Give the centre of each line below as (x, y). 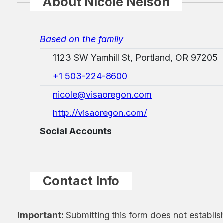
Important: (42, 215)
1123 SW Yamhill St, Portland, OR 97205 (135, 57)
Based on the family (82, 39)
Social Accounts (76, 131)
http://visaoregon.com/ (100, 112)
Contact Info (81, 180)
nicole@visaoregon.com (103, 94)
